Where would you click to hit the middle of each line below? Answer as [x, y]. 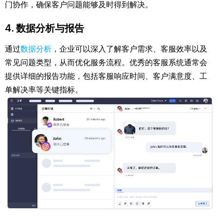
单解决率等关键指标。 [44, 90]
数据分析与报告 [50, 28]
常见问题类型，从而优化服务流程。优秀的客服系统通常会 [106, 63]
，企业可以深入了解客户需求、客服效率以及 [129, 49]
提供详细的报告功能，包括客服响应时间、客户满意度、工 [106, 76]
